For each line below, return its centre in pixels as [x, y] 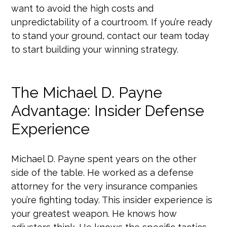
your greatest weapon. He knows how [94, 213]
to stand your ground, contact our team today [110, 35]
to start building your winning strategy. [95, 49]
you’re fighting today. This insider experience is [112, 200]
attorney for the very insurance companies [105, 186]
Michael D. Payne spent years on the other [104, 159]
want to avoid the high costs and [83, 8]
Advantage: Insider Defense [108, 110]
